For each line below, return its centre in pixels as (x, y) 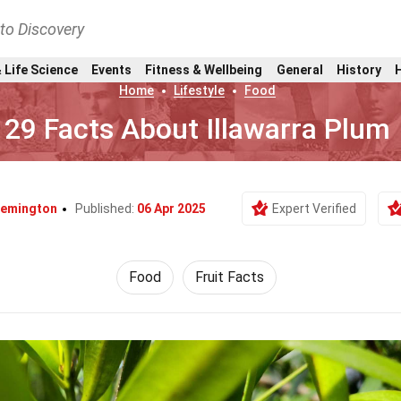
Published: (106, 209)
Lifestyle (200, 90)
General (299, 69)
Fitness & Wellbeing (204, 69)
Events (111, 69)
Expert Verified (314, 209)
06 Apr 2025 (171, 209)
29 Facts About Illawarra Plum (198, 129)
